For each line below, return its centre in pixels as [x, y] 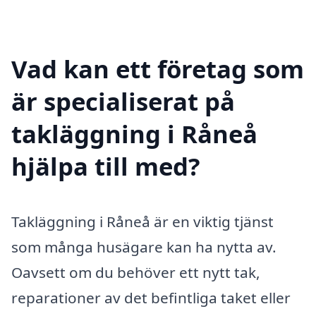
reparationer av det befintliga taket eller [151, 297]
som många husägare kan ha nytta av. [144, 247]
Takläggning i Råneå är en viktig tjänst [142, 221]
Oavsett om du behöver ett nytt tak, [136, 272]
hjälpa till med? [106, 166]
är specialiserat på [123, 101]
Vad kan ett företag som [158, 68]
